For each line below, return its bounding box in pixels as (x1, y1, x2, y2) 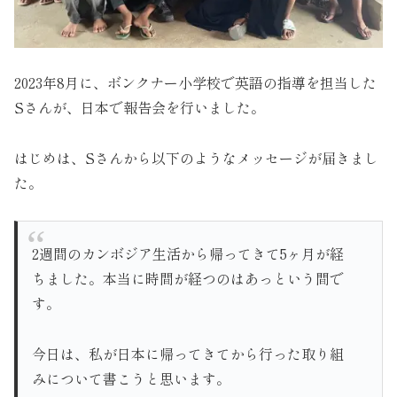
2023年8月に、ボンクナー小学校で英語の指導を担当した (14, 72, 377, 94)
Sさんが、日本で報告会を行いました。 (14, 97, 265, 119)
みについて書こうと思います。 (32, 368, 230, 390)
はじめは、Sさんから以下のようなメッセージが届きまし (14, 147, 378, 169)
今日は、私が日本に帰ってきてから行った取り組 (32, 343, 344, 365)
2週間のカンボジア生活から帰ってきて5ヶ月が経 (32, 243, 344, 265)
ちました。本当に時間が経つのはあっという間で (32, 268, 344, 290)
